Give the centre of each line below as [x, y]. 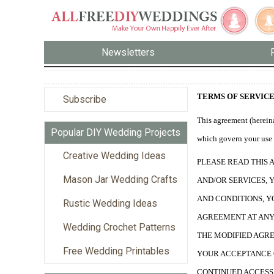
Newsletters [128, 53]
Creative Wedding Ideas [114, 155]
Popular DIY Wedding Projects [116, 132]
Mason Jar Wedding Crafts [120, 179]
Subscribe [85, 99]
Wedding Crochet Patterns [119, 227]
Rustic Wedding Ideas [110, 203]
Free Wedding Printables [116, 251]
